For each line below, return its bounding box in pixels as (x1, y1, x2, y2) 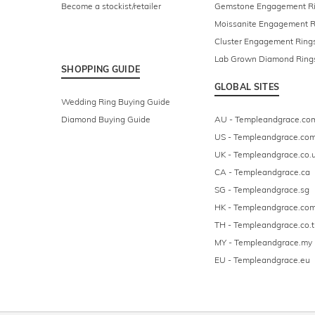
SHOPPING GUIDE (61, 63, 141, 75)
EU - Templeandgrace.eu (214, 255, 310, 266)
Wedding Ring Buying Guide (61, 96, 170, 108)
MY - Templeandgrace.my (214, 237, 312, 248)
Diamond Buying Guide (61, 114, 150, 125)
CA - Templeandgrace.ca (214, 167, 310, 178)
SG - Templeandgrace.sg (214, 184, 309, 195)
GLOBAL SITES (214, 81, 280, 93)
